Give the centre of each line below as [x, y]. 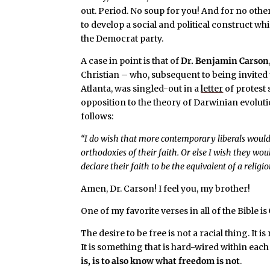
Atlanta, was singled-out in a [141, 89]
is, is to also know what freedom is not [161, 261]
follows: [97, 116]
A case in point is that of [131, 61]
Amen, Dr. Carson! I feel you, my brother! [166, 189]
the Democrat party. [122, 39]
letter [212, 89]
